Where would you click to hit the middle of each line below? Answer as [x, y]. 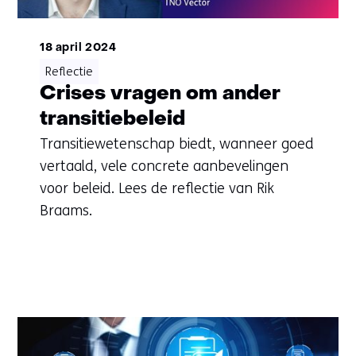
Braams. [66, 211]
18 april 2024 [78, 48]
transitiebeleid [112, 120]
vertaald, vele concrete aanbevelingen [164, 166]
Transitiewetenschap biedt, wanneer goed [176, 144]
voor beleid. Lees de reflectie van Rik [157, 189]
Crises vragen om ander [160, 95]
